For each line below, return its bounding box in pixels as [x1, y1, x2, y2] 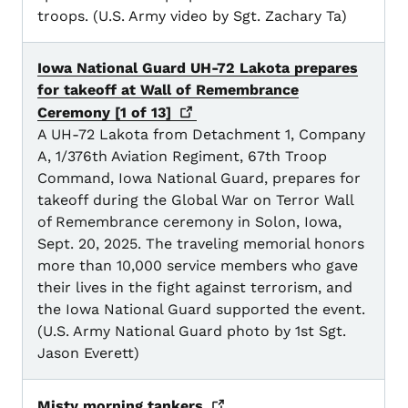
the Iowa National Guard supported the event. [37, 301, 365, 319]
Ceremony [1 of [37, 104, 151, 122]
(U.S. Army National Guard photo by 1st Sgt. [37, 322, 346, 341]
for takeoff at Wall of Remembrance [37, 81, 299, 99]
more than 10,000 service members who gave [37, 257, 358, 275]
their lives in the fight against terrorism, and [37, 279, 352, 297]
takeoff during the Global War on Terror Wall [37, 191, 353, 209]
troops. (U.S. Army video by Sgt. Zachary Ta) [37, 7, 347, 25]
